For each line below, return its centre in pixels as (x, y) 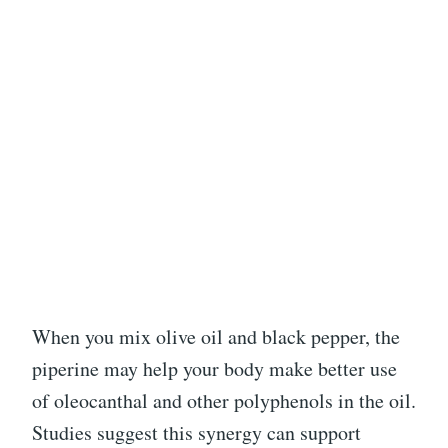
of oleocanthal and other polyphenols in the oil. (224, 401)
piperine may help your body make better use (214, 369)
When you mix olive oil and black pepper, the (216, 337)
